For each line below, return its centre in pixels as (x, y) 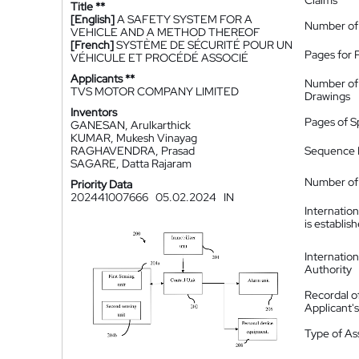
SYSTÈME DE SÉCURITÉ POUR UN (204, 45)
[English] (93, 19)
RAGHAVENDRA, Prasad (133, 151)
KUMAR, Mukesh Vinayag (134, 138)
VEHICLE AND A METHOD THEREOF (165, 32)
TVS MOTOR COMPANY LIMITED (155, 91)
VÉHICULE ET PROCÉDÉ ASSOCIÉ (159, 58)
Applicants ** (103, 79)
